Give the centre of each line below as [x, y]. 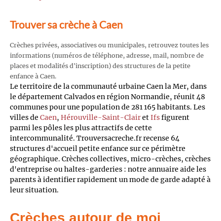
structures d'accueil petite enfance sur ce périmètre [98, 149]
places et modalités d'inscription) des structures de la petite [100, 66]
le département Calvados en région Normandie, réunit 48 [108, 97]
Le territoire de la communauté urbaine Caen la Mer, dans [108, 87]
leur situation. [34, 190]
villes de [25, 118]
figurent [175, 118]
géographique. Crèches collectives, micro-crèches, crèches [110, 159]
